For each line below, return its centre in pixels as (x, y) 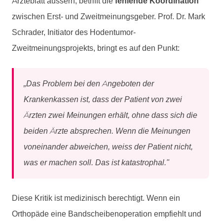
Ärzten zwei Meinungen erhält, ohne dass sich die (110, 115)
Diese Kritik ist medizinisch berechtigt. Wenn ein (96, 198)
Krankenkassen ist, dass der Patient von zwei (103, 99)
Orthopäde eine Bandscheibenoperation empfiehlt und (107, 214)
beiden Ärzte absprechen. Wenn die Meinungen (107, 131)
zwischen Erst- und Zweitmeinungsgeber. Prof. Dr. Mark (109, 16)
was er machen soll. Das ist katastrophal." (96, 162)
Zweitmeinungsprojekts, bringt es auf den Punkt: (96, 48)
